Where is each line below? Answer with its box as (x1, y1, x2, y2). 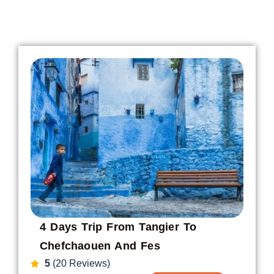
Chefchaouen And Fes (40, 239, 160, 252)
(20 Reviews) (50, 257, 110, 268)
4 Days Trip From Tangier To (40, 220, 197, 233)
